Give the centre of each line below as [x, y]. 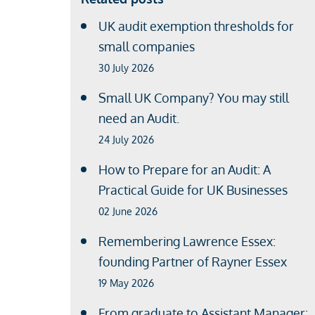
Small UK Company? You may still [193, 97]
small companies [146, 46]
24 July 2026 [126, 139]
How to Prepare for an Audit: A [184, 169]
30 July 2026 [126, 67]
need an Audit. [139, 118]
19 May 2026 [126, 283]
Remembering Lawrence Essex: [187, 241]
